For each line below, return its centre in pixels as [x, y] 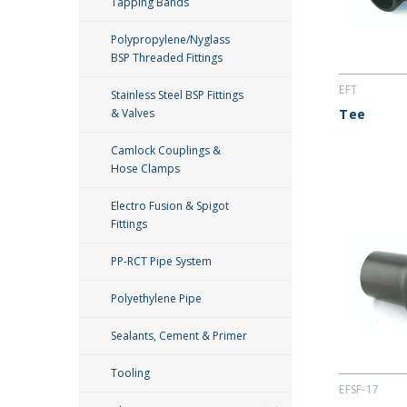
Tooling [130, 373]
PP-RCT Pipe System [161, 261]
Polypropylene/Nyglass [170, 40]
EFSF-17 [359, 390]
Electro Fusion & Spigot [170, 206]
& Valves [133, 113]
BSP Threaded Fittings [167, 58]
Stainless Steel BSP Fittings [177, 95]
